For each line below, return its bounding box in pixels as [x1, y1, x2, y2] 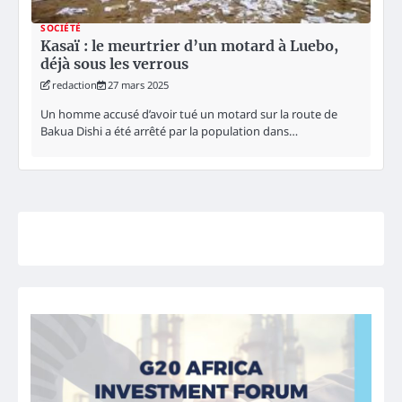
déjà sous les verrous [40, 55, 188, 74]
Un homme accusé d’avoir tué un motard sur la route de [40, 105, 337, 122]
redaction [52, 78, 97, 92]
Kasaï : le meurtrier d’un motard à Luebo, [40, 37, 338, 56]
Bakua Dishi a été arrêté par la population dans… [40, 122, 298, 139]
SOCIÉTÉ [40, 22, 82, 35]
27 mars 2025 [108, 78, 169, 92]
